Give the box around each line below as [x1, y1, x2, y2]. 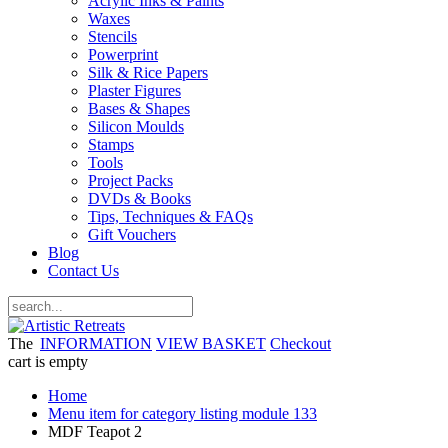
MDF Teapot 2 [48, 423, 142, 441]
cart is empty [8, 353, 88, 371]
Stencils [88, 28, 137, 46]
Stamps [88, 136, 134, 154]
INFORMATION [40, 335, 152, 353]
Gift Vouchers [88, 226, 176, 244]
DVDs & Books [88, 190, 191, 208]
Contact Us [48, 262, 119, 280]
